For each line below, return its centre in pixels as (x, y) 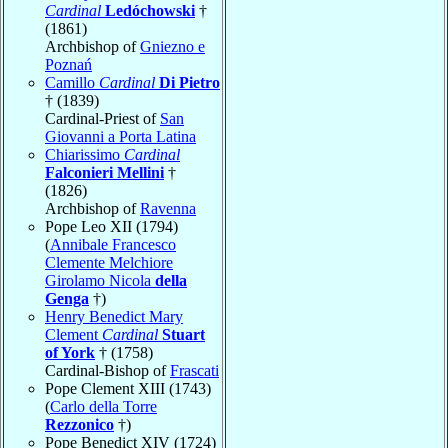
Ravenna (168, 208)
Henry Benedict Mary (114, 316)
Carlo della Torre (103, 406)
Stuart (183, 334)
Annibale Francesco (113, 244)
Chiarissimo (84, 154)
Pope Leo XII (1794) (111, 226)
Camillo (72, 82)
